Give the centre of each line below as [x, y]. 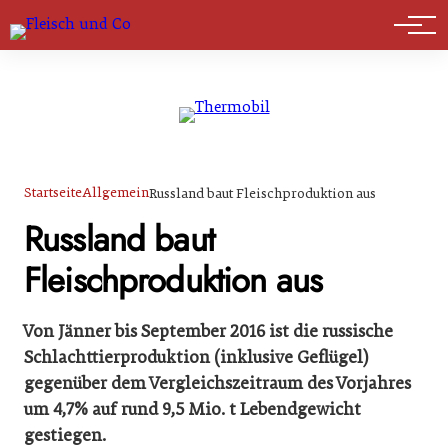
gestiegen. [65, 435]
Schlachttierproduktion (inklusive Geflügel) [196, 357]
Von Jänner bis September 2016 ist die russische [208, 331]
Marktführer [81, 29]
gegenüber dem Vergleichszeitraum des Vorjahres [217, 383]
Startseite [53, 192]
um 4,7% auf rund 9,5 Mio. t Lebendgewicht [192, 409]
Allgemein [115, 192]
